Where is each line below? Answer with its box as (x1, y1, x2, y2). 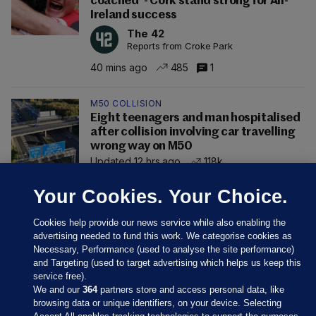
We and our (33, 284, 83, 295)
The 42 (127, 27, 164, 41)
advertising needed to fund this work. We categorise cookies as (33, 231, 293, 241)
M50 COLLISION (90, 98, 162, 109)
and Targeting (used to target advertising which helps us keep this (33, 257, 302, 268)
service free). (33, 271, 87, 281)
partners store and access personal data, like (97, 284, 285, 295)
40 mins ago (90, 61, 147, 73)
